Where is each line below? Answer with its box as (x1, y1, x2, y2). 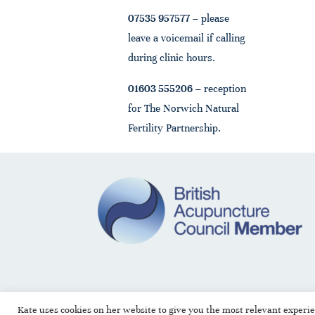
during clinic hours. (127, 51, 215, 65)
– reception (192, 82, 246, 96)
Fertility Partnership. (127, 122, 221, 135)
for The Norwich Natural (127, 102, 239, 115)
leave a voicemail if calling (127, 32, 245, 45)
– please (189, 12, 229, 25)
